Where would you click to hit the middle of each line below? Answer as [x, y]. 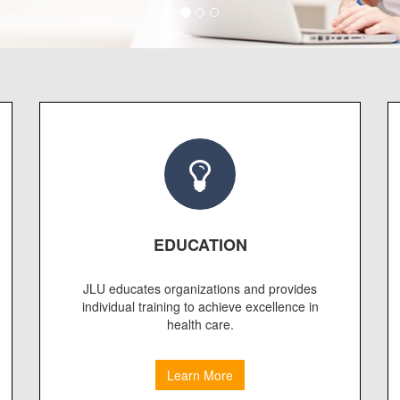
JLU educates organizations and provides [200, 289]
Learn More [200, 375]
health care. [200, 325]
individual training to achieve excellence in [200, 307]
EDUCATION [200, 245]
